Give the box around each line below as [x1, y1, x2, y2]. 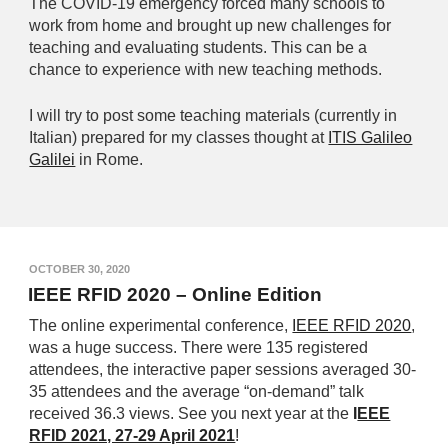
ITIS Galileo [328, 129, 413, 147]
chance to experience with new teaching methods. [29, 61, 383, 79]
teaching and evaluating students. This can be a [29, 39, 368, 57]
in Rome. [75, 151, 144, 169]
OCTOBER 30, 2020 [29, 263, 131, 275]
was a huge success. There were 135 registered [29, 339, 369, 357]
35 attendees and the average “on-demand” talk [29, 383, 365, 401]
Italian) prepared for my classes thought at [29, 129, 329, 147]
